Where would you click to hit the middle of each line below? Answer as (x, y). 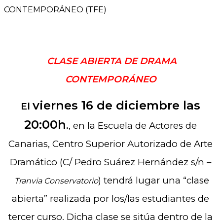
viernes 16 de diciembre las (116, 106)
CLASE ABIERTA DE (93, 61)
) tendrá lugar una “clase (154, 181)
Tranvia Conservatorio (56, 181)
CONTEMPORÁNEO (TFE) (55, 10)
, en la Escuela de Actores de (133, 126)
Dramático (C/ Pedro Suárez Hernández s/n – (110, 162)
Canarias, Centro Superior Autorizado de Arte (110, 144)
